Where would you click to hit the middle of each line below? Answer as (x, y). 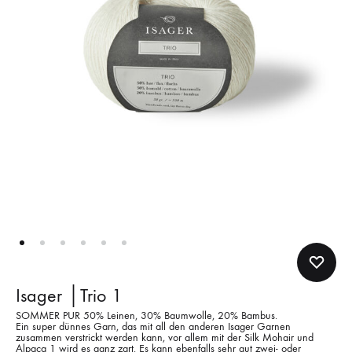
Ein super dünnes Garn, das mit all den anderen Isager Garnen (153, 326)
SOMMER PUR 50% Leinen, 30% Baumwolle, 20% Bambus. (147, 315)
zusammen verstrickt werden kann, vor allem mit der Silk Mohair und (165, 337)
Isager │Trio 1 (69, 295)
